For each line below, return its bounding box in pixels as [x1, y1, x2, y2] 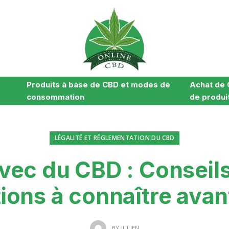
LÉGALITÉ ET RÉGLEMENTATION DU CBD [54, 133, 175, 142]
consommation [27, 91, 85, 102]
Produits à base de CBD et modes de [27, 79, 171, 89]
